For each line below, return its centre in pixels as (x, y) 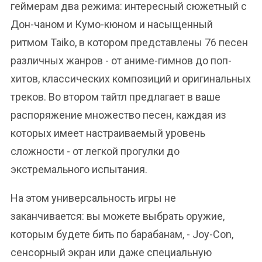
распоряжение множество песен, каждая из (118, 115)
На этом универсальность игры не (93, 198)
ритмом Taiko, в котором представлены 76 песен (129, 42)
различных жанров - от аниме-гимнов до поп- (121, 61)
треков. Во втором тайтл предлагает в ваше (116, 97)
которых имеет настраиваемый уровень (108, 133)
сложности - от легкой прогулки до (95, 151)
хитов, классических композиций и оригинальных (131, 79)
